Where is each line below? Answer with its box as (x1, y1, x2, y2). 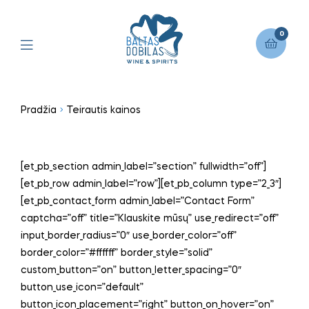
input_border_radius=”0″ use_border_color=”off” (21, 231, 237, 241)
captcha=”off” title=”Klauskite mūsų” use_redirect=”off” (21, 214, 279, 224)
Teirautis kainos (67, 105, 141, 115)
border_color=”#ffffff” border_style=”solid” (21, 248, 212, 259)
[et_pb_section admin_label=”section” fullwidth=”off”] (21, 162, 266, 172)
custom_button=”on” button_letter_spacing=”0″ (21, 266, 241, 276)
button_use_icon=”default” (21, 283, 143, 293)
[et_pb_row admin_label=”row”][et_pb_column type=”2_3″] (21, 179, 281, 190)
